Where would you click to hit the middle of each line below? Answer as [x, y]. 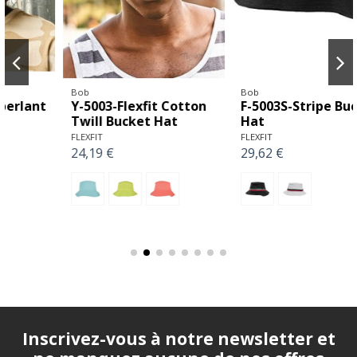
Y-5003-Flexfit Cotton [88, 106]
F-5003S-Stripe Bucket [260, 106]
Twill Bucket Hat [74, 122]
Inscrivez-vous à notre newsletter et [178, 338]
